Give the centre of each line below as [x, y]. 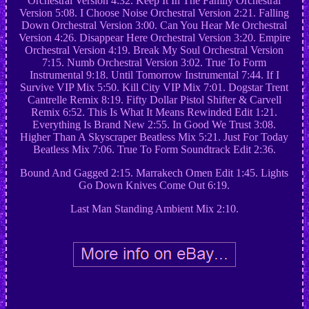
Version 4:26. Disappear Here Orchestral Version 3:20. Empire [154, 38]
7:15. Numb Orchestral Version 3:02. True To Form [154, 63]
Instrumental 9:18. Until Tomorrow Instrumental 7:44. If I [154, 75]
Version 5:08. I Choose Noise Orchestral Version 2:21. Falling [154, 13]
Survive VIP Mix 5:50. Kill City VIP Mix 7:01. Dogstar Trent [154, 88]
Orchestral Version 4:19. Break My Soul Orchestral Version [154, 50]
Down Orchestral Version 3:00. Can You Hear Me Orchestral [154, 26]
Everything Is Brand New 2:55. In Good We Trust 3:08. [154, 125]
